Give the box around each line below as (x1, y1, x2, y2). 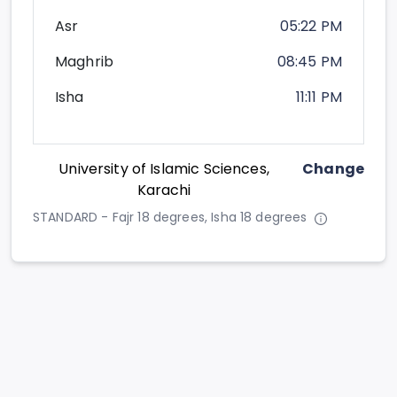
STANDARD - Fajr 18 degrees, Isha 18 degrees (33, 208, 307, 227)
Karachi (136, 180, 191, 201)
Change (302, 159, 364, 180)
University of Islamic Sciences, (58, 159, 269, 180)
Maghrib (55, 51, 114, 73)
